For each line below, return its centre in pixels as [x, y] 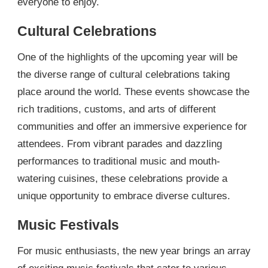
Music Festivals [68, 225]
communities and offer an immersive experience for [132, 126]
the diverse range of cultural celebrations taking [124, 74]
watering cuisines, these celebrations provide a [122, 178]
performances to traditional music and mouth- [119, 161]
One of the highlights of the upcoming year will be [127, 57]
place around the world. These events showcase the [133, 92]
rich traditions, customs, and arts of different [117, 109]
